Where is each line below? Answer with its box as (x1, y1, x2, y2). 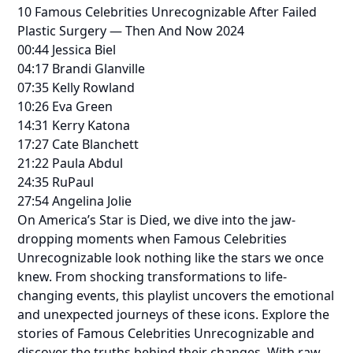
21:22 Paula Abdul (17, 154, 124, 172)
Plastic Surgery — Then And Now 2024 (17, 22, 245, 39)
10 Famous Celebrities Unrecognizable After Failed (17, 3, 318, 20)
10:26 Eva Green (17, 98, 113, 115)
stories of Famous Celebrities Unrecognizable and (17, 325, 315, 342)
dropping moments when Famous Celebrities (17, 230, 288, 247)
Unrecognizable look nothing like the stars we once (17, 249, 325, 266)
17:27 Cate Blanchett (17, 136, 139, 153)
